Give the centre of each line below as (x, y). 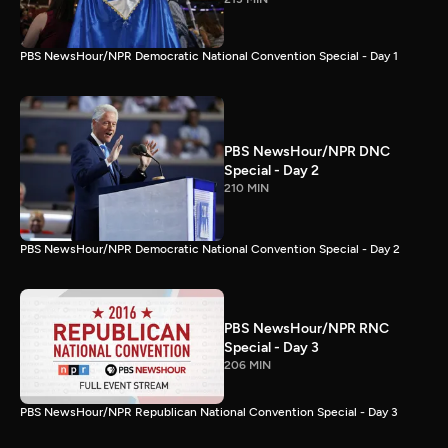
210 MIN (246, 187)
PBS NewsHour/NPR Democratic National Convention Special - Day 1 (209, 56)
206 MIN (247, 365)
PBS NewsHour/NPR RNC (306, 329)
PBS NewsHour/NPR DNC (307, 151)
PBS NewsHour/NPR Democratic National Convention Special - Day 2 (210, 248)
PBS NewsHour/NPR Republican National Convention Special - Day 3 (209, 411)
